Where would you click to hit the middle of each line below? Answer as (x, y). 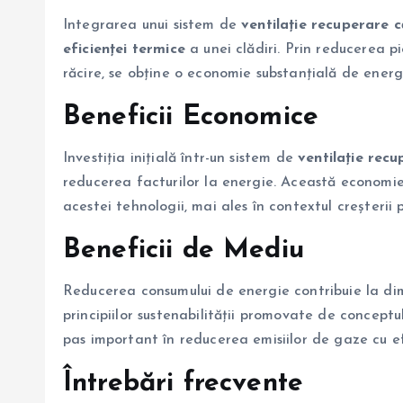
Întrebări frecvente (184, 384)
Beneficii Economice (191, 118)
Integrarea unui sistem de (152, 26)
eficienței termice (124, 50)
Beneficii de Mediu (184, 251)
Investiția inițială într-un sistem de (181, 159)
